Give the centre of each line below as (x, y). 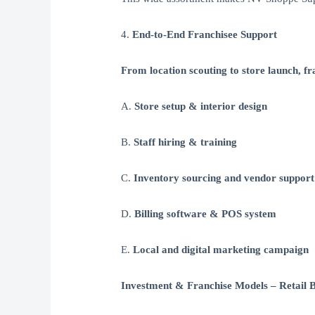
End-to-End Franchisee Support (205, 35)
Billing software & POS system (206, 214)
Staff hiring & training (186, 142)
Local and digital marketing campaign (221, 250)
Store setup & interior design (201, 107)
